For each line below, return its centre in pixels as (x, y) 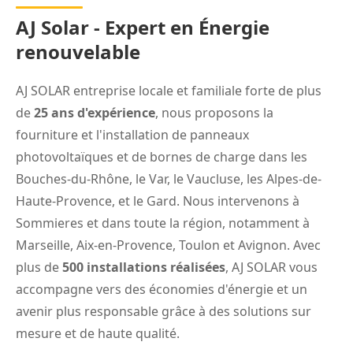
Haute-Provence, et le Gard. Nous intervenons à (158, 201)
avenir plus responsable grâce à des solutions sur (163, 311)
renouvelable (78, 52)
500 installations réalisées (144, 267)
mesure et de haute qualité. (98, 333)
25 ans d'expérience (95, 113)
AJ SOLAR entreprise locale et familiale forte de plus (169, 91)
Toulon (199, 245)
